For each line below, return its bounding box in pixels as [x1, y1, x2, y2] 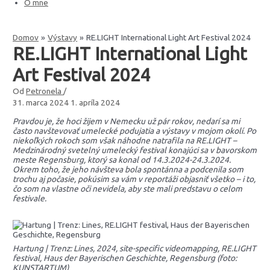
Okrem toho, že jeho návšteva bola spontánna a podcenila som [13, 165, 244, 175]
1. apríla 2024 [69, 97, 121, 107]
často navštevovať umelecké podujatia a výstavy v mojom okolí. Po [13, 126, 257, 136]
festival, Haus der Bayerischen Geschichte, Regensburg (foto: [13, 253, 237, 263]
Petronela [26, 86, 62, 96]
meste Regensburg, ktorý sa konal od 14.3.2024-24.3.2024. [13, 155, 231, 165]
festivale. [13, 193, 47, 204]
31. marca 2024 [13, 97, 69, 107]
